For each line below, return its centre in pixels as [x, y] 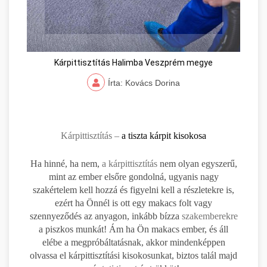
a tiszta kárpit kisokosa [163, 135]
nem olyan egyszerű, [197, 163]
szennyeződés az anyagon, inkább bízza [105, 216]
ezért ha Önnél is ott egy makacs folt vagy [133, 203]
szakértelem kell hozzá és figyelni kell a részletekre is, [133, 190]
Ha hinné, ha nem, [65, 163]
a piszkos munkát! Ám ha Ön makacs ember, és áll [133, 229]
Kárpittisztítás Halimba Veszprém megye [133, 62]
